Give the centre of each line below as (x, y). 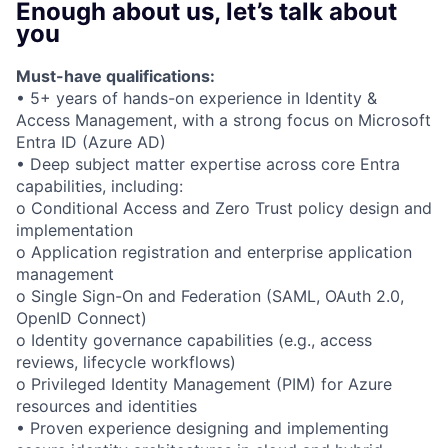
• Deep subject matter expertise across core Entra (208, 163)
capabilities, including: (99, 185)
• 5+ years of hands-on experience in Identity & (196, 97)
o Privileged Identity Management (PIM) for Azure (204, 383)
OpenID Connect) (81, 317)
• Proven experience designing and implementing (202, 427)
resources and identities (106, 405)
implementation (74, 229)
